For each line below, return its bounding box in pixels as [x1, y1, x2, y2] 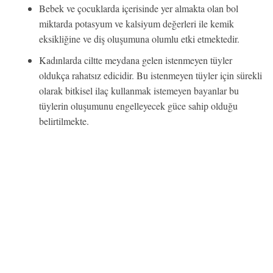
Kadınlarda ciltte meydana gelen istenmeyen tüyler [39, 54, 232, 67]
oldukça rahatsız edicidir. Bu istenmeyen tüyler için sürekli [39, 69, 262, 82]
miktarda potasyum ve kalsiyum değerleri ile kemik [39, 17, 234, 30]
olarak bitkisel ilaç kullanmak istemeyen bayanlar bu [39, 84, 239, 97]
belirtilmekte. [39, 115, 89, 128]
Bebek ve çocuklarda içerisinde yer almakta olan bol [39, 2, 238, 15]
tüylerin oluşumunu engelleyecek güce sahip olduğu [39, 99, 238, 113]
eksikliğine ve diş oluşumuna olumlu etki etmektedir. [39, 32, 239, 46]
